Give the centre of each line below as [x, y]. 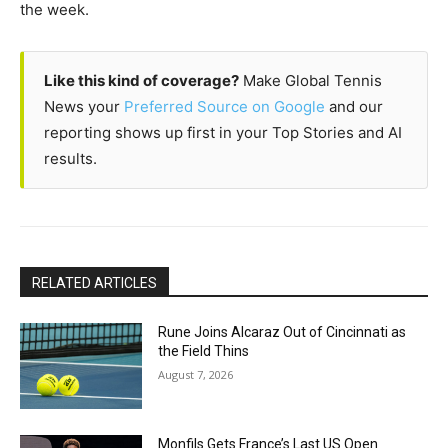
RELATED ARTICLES [94, 282]
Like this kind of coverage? [141, 80]
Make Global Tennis [310, 80]
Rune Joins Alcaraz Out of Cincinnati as [282, 331]
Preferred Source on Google [224, 106]
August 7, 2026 [196, 374]
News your [84, 106]
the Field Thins [204, 350]
